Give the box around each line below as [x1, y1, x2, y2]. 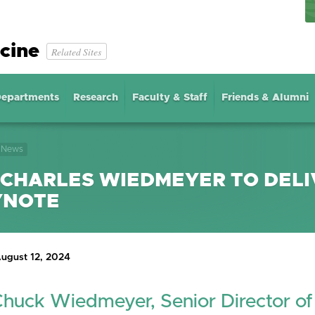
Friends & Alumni [221, 92, 309, 103]
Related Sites [51, 44, 102, 58]
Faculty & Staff [131, 92, 207, 103]
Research [72, 92, 118, 103]
